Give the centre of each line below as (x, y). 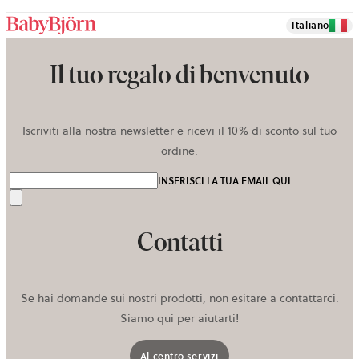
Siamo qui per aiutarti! (179, 319)
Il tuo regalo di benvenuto (179, 74)
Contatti (179, 242)
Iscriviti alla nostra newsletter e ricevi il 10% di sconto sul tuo (179, 131)
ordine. (179, 151)
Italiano (311, 26)
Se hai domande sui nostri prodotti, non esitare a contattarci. (179, 298)
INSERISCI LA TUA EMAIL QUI (224, 181)
